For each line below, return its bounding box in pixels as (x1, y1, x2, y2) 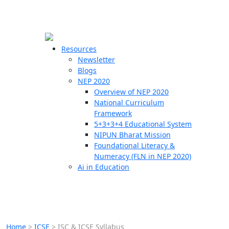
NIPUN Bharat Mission (94, 130, 171, 140)
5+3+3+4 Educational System (94, 119, 192, 129)
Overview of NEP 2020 (94, 87, 169, 97)
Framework (94, 108, 132, 118)
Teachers (5, 89, 44, 101)
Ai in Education (78, 162, 129, 172)
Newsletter (78, 55, 115, 64)
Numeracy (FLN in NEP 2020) (94, 151, 191, 161)
